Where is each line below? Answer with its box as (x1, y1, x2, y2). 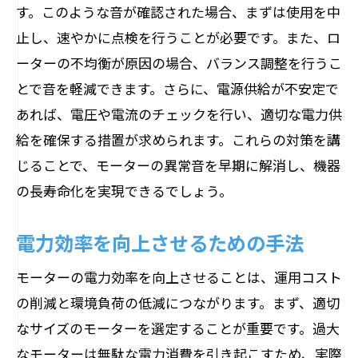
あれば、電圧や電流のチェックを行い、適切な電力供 (16, 104, 342, 124)
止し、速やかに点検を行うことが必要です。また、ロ (16, 27, 340, 47)
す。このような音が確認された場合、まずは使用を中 (16, 2, 340, 22)
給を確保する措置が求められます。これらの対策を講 (16, 129, 340, 149)
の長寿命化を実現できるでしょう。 (16, 181, 233, 201)
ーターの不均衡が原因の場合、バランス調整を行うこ (16, 53, 342, 73)
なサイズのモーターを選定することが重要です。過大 (16, 318, 340, 338)
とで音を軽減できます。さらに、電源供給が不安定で (16, 78, 339, 98)
